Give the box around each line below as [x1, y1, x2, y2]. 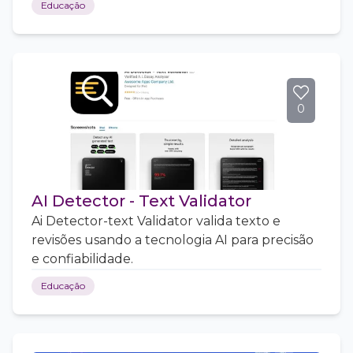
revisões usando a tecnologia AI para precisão [32, 232, 314, 247]
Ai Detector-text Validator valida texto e [32, 214, 281, 229]
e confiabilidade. [32, 251, 133, 266]
